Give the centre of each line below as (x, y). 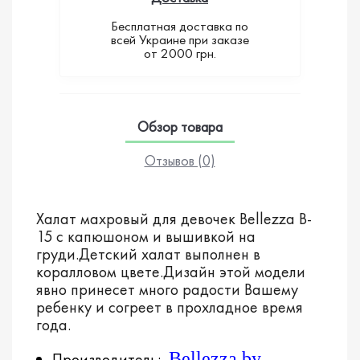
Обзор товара (180, 126)
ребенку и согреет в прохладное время (170, 307)
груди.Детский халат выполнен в (148, 254)
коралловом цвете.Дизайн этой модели (171, 271)
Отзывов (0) (180, 160)
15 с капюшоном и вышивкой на (146, 236)
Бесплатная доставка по (180, 25)
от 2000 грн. (180, 53)
